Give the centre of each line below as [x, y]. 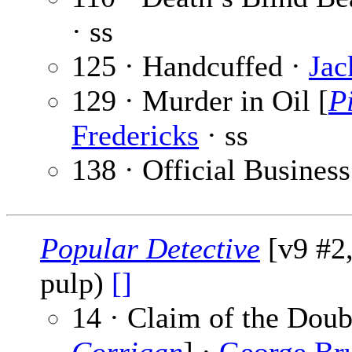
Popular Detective [150, 249]
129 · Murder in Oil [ [200, 101]
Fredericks [135, 136]
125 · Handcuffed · [190, 66]
